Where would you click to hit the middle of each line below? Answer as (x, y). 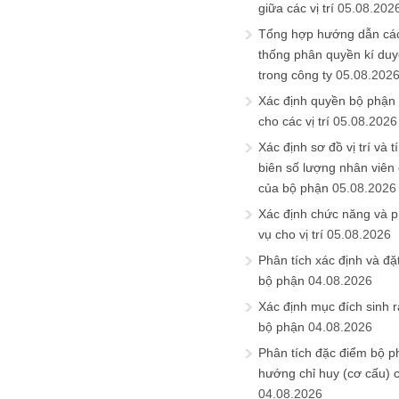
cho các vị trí (294, 121)
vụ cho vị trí (291, 234)
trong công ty (295, 75)
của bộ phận (293, 188)
